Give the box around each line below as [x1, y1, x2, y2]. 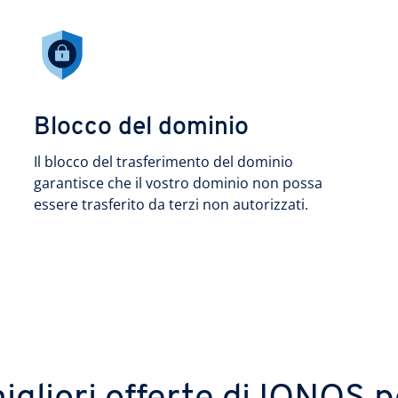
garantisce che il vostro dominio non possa [34, 173, 322, 193]
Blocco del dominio [34, 115, 249, 140]
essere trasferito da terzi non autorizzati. [34, 195, 308, 214]
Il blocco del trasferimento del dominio [34, 152, 293, 171]
